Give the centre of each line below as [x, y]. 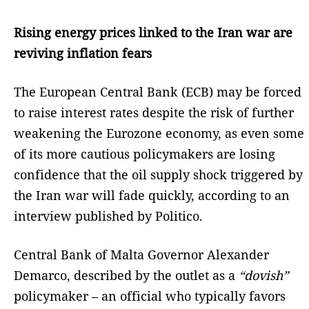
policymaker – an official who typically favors [150, 296]
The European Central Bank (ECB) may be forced [158, 91]
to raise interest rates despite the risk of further [154, 112]
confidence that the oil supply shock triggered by [158, 174]
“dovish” [263, 275]
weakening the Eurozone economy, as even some [159, 133]
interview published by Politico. [108, 216]
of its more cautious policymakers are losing [144, 153]
